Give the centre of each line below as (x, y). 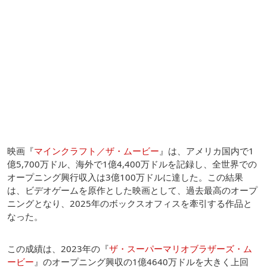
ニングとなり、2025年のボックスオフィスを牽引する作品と (130, 203)
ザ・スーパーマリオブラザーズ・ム (181, 248)
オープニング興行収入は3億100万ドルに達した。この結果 (125, 177)
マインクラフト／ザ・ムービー (97, 150)
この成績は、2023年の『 (58, 248)
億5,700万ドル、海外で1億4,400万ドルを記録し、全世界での (132, 164)
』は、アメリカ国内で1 (207, 150)
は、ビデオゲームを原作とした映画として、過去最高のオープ (132, 190)
